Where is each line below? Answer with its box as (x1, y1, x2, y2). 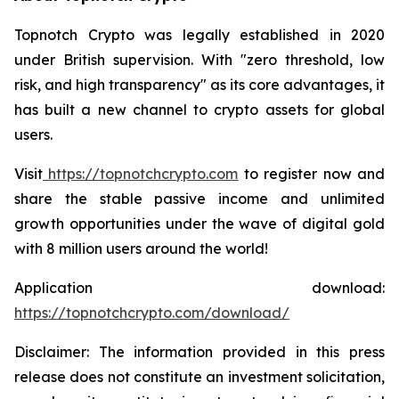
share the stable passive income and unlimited (14, 189, 385, 208)
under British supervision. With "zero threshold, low (14, 50, 385, 69)
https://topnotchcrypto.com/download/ (14, 303, 289, 322)
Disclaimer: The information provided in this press (14, 342, 385, 361)
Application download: (14, 278, 385, 297)
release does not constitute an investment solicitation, (14, 367, 385, 386)
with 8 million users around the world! (14, 239, 268, 257)
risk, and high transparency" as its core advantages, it (14, 75, 385, 94)
